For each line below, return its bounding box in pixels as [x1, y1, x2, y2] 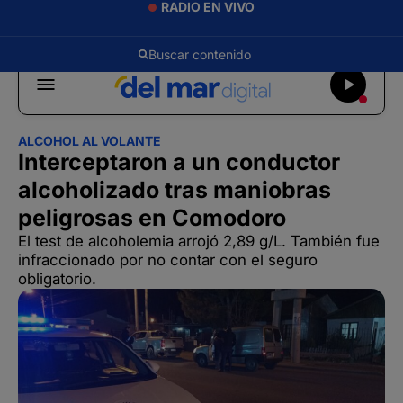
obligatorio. [18, 270, 96, 288]
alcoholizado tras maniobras [18, 176, 331, 203]
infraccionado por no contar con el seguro [18, 251, 318, 269]
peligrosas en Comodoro [18, 204, 286, 231]
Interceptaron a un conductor [18, 148, 340, 175]
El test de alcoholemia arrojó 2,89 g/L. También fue [18, 232, 380, 250]
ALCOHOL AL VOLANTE [18, 133, 161, 148]
